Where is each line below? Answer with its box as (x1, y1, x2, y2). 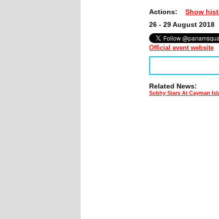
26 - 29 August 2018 (149, 20, 215, 28)
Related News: (149, 82, 197, 90)
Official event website (149, 44, 214, 51)
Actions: (149, 7, 185, 16)
